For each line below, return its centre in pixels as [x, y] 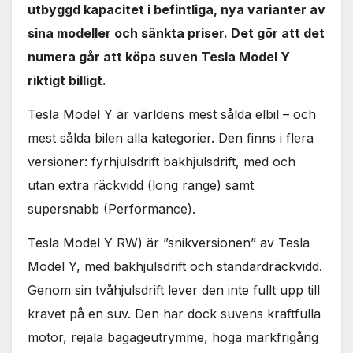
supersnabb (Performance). [111, 209]
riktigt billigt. [67, 81]
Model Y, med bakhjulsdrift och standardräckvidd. [175, 266]
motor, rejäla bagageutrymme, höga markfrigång [173, 337]
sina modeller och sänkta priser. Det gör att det [176, 33]
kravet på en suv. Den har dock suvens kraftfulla [174, 313]
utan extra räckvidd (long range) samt [141, 186]
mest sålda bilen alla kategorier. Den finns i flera [171, 138]
